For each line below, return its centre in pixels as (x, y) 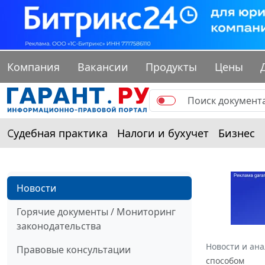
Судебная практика (57, 133)
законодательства (59, 226)
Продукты (172, 67)
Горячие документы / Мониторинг (96, 212)
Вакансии (103, 67)
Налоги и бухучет (163, 133)
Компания (33, 67)
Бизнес (237, 133)
